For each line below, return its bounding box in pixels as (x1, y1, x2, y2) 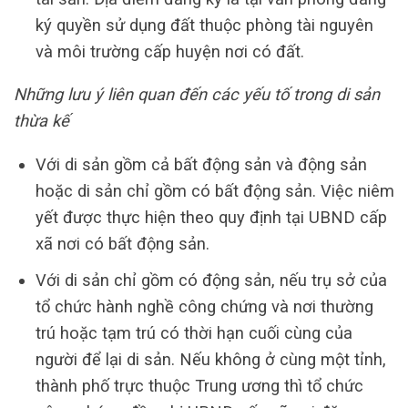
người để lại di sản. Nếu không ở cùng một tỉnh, (35, 349, 386, 369)
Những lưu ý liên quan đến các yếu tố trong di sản (14, 85, 380, 105)
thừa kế (14, 111, 69, 131)
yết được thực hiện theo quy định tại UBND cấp (35, 207, 387, 227)
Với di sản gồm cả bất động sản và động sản (35, 154, 367, 174)
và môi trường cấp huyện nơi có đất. (35, 42, 304, 62)
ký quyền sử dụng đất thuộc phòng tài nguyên (35, 15, 373, 36)
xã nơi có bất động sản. (35, 233, 209, 253)
